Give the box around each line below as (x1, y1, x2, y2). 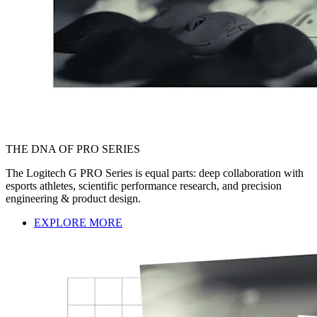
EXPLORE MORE (34, 216, 122, 229)
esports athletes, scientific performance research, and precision (6, 179, 282, 192)
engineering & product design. (6, 192, 141, 204)
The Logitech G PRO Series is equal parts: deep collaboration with (6, 166, 304, 179)
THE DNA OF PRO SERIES (6, 142, 140, 155)
